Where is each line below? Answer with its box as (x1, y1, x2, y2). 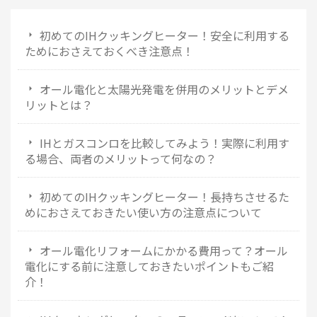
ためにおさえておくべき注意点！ (25, 42, 194, 60)
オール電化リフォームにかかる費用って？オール (40, 242, 288, 260)
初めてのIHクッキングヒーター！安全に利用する (40, 27, 289, 45)
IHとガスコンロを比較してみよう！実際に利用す (40, 134, 289, 152)
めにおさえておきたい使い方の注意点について (25, 204, 262, 221)
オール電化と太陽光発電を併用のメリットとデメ (40, 81, 289, 98)
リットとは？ (25, 96, 93, 114)
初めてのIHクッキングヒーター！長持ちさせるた (40, 188, 289, 206)
